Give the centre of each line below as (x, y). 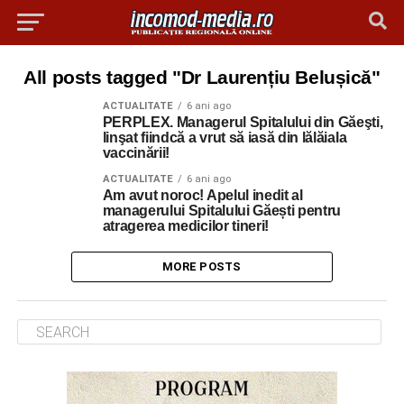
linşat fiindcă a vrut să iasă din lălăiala (225, 138)
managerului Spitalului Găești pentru (222, 211)
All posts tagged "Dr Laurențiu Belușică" (202, 77)
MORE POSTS (202, 266)
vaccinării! (136, 153)
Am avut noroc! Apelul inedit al (202, 195)
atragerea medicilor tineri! (186, 226)
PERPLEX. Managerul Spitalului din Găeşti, (243, 122)
